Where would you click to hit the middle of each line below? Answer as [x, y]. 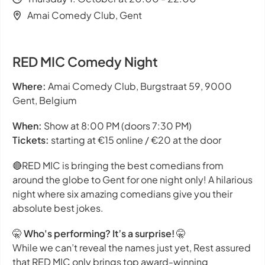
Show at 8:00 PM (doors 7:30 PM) [117, 125]
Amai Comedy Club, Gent [85, 15]
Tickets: [31, 140]
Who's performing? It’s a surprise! [99, 234]
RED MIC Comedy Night [85, 61]
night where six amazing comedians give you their [122, 194]
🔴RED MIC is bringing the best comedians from [118, 166]
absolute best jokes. [58, 208]
